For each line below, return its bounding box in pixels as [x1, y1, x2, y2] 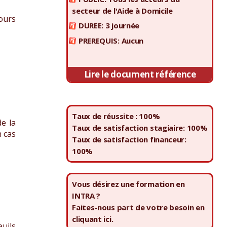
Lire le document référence [84, 68, 196, 81]
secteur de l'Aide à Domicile [72, 6, 173, 16]
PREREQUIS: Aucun [77, 35, 144, 46]
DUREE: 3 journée [77, 20, 140, 31]
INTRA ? [72, 191, 101, 201]
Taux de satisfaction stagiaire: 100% [72, 123, 208, 133]
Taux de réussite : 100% [72, 111, 160, 122]
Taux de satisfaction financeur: [72, 134, 186, 145]
